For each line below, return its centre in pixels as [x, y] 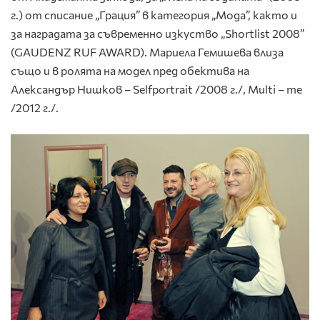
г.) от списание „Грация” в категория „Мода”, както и [154, 15]
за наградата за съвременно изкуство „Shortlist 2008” [157, 34]
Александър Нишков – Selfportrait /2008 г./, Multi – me [156, 89]
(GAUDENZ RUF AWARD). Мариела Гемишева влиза [147, 52]
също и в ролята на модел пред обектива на [130, 71]
